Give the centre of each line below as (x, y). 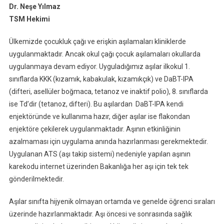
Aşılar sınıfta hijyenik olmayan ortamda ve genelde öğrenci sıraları (112, 201)
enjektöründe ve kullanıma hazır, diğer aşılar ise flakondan (99, 116)
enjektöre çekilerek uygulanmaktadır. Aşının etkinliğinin (94, 129)
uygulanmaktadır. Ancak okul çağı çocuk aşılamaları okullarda (104, 54)
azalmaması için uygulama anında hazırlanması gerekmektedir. (108, 141)
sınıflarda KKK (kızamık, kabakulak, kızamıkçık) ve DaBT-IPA (101, 79)
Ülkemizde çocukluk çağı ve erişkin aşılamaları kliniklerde (97, 41)
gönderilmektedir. (36, 179)
